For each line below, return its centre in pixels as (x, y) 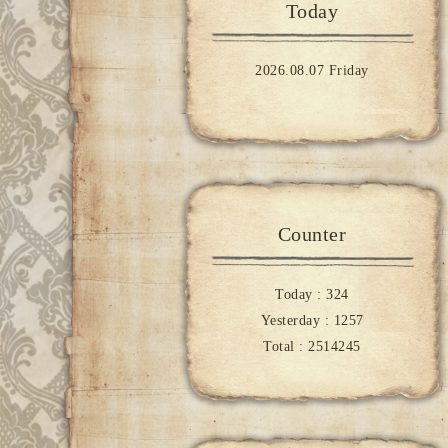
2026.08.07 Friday (312, 71)
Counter (312, 234)
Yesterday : (297, 320)
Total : (286, 346)
